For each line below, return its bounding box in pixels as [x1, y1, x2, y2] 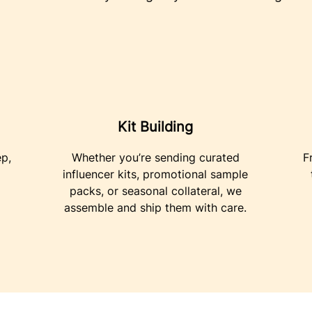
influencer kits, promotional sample [63, 167, 248, 181]
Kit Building [118, 118, 193, 135]
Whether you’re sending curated [71, 150, 240, 164]
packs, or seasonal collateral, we [69, 184, 242, 198]
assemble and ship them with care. [64, 201, 247, 214]
